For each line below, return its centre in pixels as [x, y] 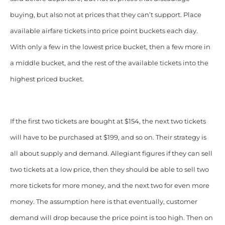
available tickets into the [168, 63]
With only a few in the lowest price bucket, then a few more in [110, 47]
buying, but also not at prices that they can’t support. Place [105, 15]
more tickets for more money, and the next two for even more [109, 186]
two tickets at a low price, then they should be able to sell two [109, 170]
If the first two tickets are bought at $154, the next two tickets [108, 122]
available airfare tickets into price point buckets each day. [104, 31]
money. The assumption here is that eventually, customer [103, 202]
